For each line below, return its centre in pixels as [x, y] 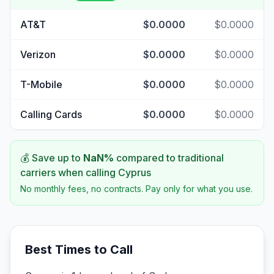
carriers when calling [69, 172]
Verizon [38, 54]
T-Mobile [41, 84]
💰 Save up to [52, 158]
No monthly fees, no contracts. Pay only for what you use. [136, 189]
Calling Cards [51, 114]
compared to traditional [169, 158]
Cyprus [135, 172]
